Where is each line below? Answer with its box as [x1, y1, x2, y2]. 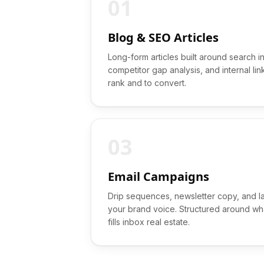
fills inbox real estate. [108, 217, 190, 227]
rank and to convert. [108, 78, 186, 88]
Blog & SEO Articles [108, 29, 219, 45]
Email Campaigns [108, 169, 209, 184]
